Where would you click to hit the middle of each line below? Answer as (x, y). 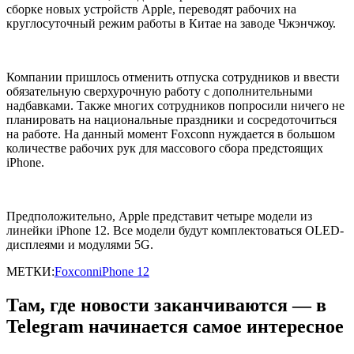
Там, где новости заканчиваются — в (166, 305)
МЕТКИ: (30, 271)
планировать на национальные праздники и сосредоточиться (171, 119)
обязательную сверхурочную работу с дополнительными (160, 91)
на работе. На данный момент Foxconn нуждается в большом (171, 134)
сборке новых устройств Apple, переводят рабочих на (151, 9)
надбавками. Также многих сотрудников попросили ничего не (175, 105)
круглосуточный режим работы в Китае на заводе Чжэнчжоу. (171, 23)
